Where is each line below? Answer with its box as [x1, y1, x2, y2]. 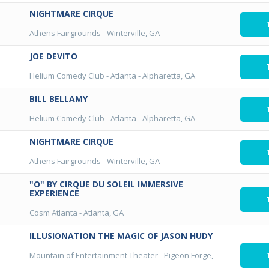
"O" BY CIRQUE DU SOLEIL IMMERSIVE [29, 178, 183, 190]
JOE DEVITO [29, 50, 77, 62]
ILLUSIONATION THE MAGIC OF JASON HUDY [29, 230, 213, 241]
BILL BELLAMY [29, 93, 88, 104]
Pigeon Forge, [164, 250, 213, 261]
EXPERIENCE [29, 187, 79, 199]
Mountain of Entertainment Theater [29, 250, 158, 261]
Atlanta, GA [83, 207, 124, 218]
